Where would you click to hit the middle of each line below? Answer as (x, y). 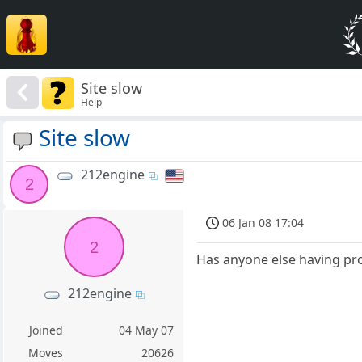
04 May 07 (147, 330)
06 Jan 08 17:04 (263, 223)
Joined (46, 330)
